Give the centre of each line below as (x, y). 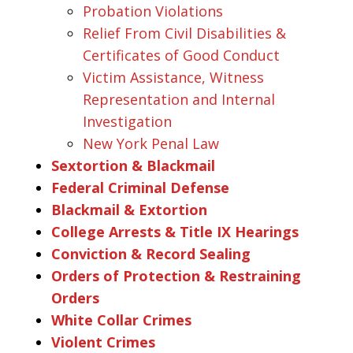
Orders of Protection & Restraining (176, 275)
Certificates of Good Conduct (181, 55)
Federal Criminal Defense (140, 187)
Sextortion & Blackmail (135, 165)
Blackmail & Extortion (129, 209)
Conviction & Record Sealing (151, 253)
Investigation (127, 121)
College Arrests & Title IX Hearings (175, 231)
